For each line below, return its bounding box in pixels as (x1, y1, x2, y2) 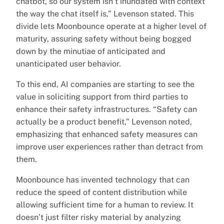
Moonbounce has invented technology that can (16, 174, 189, 184)
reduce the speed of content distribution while (16, 187, 187, 197)
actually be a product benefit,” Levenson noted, (16, 116, 192, 126)
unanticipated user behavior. (16, 58, 121, 68)
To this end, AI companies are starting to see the (16, 79, 194, 89)
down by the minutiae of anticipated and (16, 46, 165, 56)
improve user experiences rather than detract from (16, 141, 203, 151)
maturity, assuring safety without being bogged (16, 33, 191, 43)
